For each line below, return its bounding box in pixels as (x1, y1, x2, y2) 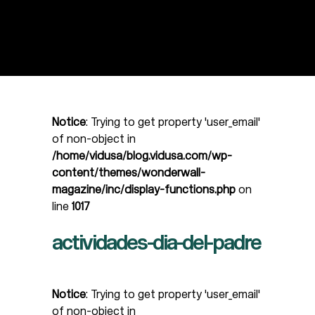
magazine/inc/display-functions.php (52, 182, 236, 196)
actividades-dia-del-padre (52, 230, 261, 255)
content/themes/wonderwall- (52, 165, 205, 179)
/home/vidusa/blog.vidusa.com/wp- (52, 148, 232, 162)
